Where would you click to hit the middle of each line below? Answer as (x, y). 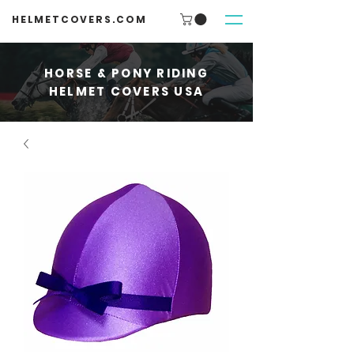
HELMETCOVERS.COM (79, 19)
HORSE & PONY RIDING (126, 73)
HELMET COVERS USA (126, 92)
